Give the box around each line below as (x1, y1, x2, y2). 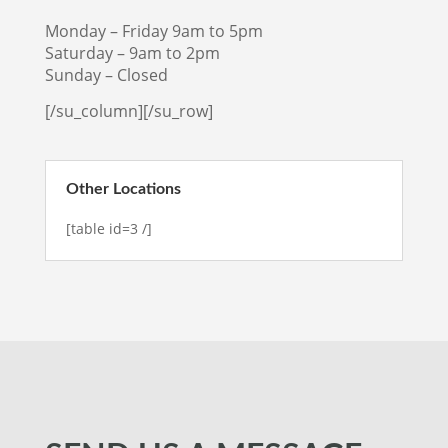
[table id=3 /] (65, 218, 152, 238)
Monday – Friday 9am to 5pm (44, 20, 263, 43)
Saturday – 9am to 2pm (44, 42, 220, 65)
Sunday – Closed (44, 64, 168, 87)
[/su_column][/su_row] (44, 100, 213, 123)
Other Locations (65, 180, 181, 197)
